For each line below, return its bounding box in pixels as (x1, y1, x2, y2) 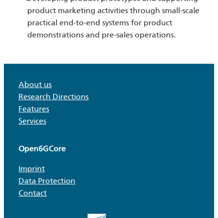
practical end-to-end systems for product (27, 18, 172, 28)
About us (18, 80, 52, 90)
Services (18, 116, 46, 126)
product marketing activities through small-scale (27, 6, 200, 16)
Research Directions (18, 92, 89, 102)
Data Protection (18, 176, 75, 186)
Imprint (18, 164, 45, 174)
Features (18, 104, 49, 114)
